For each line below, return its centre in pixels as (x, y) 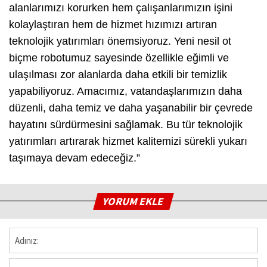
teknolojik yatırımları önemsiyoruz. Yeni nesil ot (120, 41)
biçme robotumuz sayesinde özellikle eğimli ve (119, 58)
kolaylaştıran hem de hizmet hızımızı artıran (113, 24)
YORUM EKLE (134, 201)
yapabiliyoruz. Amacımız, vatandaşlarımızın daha (125, 91)
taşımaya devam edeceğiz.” (74, 158)
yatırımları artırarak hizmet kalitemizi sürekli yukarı (128, 141)
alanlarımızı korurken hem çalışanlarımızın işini (121, 7)
